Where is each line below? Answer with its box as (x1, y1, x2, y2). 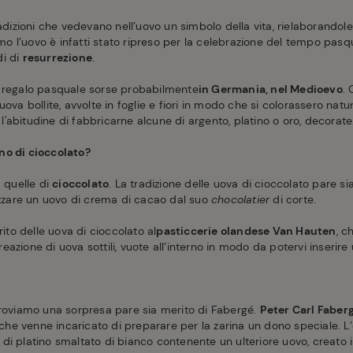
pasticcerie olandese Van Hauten (156, 223, 336, 238)
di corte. (269, 191, 317, 206)
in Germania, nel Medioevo (198, 81, 343, 96)
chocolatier (211, 191, 270, 206)
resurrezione (22, 50, 93, 65)
